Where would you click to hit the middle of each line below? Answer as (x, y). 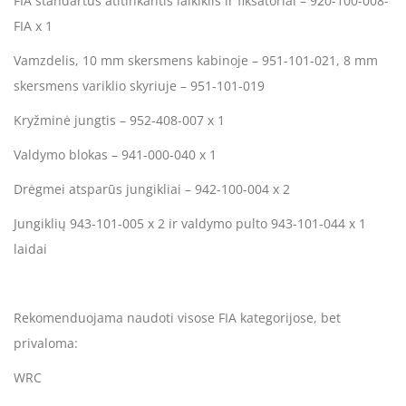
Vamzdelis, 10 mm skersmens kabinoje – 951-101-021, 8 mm (196, 60)
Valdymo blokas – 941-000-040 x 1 (115, 154)
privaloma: (46, 343)
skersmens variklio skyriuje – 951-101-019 (139, 85)
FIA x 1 (33, 25)
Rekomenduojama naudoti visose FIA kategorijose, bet (177, 317)
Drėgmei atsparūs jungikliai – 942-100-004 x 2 (152, 188)
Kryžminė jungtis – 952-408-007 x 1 (119, 120)
